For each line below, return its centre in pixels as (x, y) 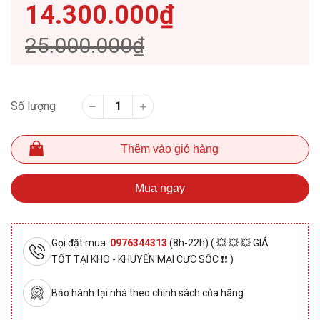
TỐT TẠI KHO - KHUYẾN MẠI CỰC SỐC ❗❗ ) (142, 260)
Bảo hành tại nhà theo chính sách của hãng (147, 292)
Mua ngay (160, 189)
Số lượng (33, 106)
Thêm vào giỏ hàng (169, 149)
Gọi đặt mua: (81, 243)
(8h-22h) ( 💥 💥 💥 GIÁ (219, 243)
